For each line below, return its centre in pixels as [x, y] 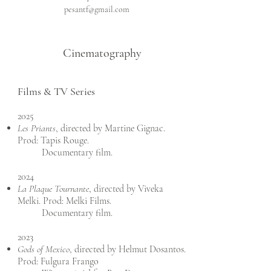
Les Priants [37, 128]
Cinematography [102, 53]
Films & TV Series [56, 91]
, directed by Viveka [126, 189]
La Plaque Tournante [53, 189]
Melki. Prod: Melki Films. [64, 201]
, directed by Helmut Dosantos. [128, 249]
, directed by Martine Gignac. [110, 128]
